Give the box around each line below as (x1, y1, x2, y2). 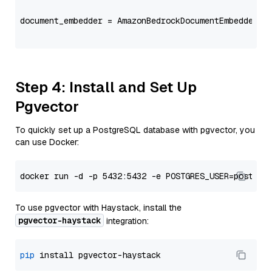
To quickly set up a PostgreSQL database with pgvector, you (15, 124, 255, 135)
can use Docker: (15, 137, 79, 148)
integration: (104, 216, 149, 226)
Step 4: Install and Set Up (15, 78, 197, 97)
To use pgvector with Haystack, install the (15, 202, 182, 213)
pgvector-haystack (18, 215, 101, 226)
